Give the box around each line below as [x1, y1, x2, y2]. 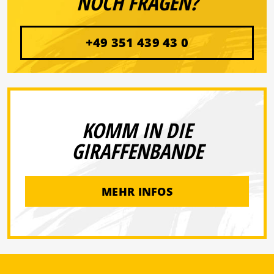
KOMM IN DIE [82, 116, 192, 145]
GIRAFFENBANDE [71, 137, 203, 166]
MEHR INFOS [102, 183, 172, 199]
